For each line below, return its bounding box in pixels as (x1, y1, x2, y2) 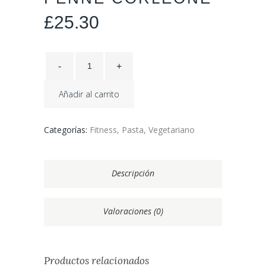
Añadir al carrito (59, 88, 119, 100)
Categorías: (44, 124, 90, 135)
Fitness (90, 124, 117, 135)
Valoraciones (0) (103, 205, 163, 217)
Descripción (112, 167, 154, 179)
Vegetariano (148, 124, 195, 135)
